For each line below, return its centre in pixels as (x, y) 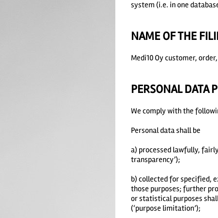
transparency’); (155, 159)
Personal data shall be (165, 130)
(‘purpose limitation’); (165, 208)
